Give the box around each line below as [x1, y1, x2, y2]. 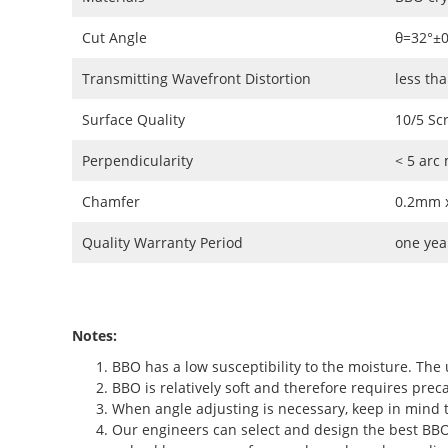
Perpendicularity [82, 150, 193, 170]
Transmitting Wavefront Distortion [82, 68, 311, 88]
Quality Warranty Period [82, 232, 243, 252]
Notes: [72, 325, 117, 345]
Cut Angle [82, 27, 147, 47]
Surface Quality [82, 109, 185, 129]
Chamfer [82, 191, 140, 211]
